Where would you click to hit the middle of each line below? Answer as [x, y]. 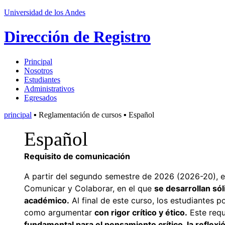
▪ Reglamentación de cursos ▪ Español [93, 115]
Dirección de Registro [77, 37]
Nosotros [38, 70]
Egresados [40, 97]
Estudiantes [42, 79]
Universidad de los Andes [45, 12]
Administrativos [49, 88]
